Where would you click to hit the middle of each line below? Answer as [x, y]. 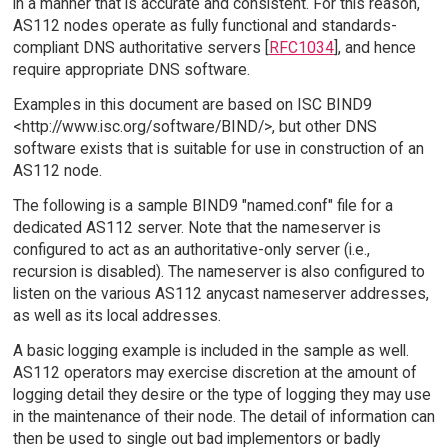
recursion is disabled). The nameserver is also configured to [218, 272]
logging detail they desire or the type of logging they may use [221, 394]
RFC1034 [301, 48]
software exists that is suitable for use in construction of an [218, 149]
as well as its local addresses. [116, 316]
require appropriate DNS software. [131, 70]
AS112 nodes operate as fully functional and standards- [204, 26]
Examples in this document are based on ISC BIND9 [192, 105]
